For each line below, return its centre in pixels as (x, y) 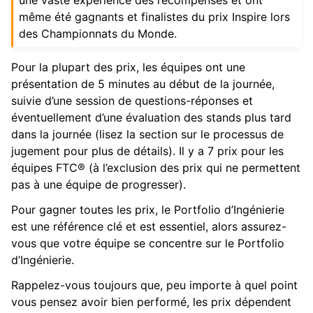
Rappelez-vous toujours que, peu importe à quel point (154, 285)
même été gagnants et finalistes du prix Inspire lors (155, 16)
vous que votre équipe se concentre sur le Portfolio (148, 243)
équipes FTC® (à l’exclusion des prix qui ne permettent (156, 167)
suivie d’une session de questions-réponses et (132, 100)
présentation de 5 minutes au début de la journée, (143, 83)
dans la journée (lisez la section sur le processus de (147, 134)
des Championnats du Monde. (98, 33)
